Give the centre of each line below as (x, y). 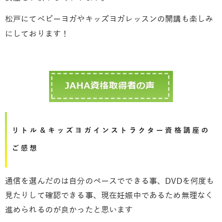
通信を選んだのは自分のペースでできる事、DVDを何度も (110, 182)
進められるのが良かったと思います (69, 210)
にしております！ (37, 34)
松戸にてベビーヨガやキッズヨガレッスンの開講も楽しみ (109, 19)
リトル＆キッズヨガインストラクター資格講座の (111, 131)
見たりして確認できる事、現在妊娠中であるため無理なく (109, 196)
